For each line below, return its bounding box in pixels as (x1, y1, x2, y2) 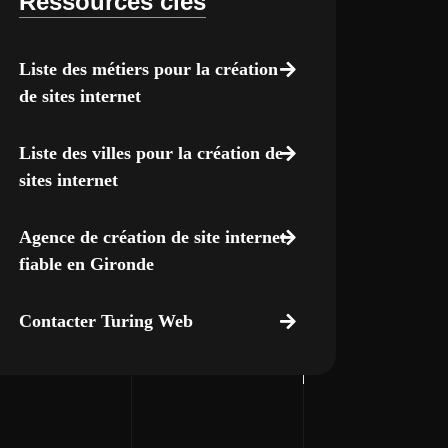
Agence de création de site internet (18, 227, 286, 247)
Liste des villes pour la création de (18, 143, 283, 163)
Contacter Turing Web (18, 311, 193, 331)
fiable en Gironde (18, 254, 154, 274)
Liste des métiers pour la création (18, 59, 278, 79)
